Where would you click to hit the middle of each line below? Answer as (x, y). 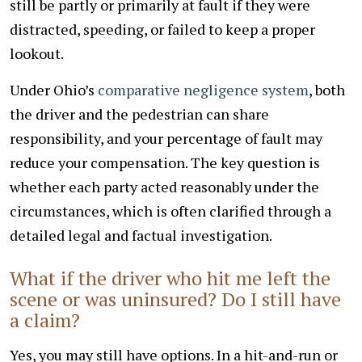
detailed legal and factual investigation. (141, 235)
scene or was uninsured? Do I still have (175, 299)
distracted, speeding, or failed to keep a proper (162, 29)
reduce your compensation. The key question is (165, 162)
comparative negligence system (203, 89)
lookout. (37, 53)
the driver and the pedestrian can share (139, 114)
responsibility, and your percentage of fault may (166, 138)
